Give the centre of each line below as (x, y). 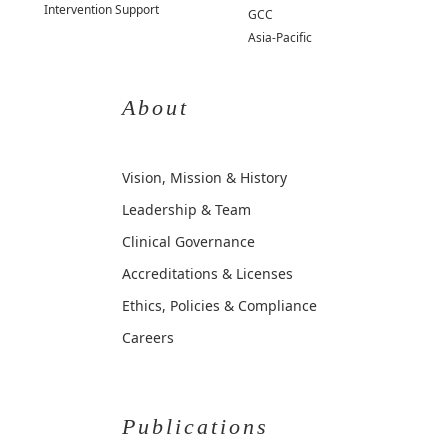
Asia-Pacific (280, 37)
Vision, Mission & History (204, 178)
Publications (195, 427)
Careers (148, 338)
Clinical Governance (188, 242)
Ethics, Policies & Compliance (219, 306)
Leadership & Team (186, 210)
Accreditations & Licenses (207, 274)
